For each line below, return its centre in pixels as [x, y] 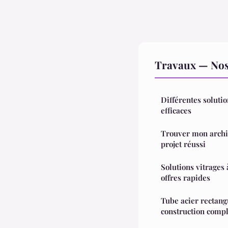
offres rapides [186, 177]
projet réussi [183, 144]
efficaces [176, 110]
